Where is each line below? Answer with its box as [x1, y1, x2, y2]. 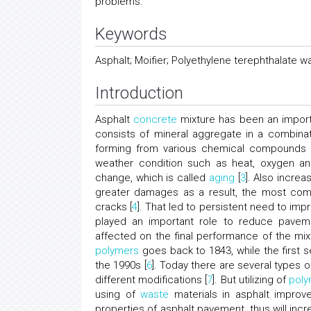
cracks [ [95, 201, 133, 213]
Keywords [95, 24, 167, 44]
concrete [133, 113, 178, 126]
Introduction [95, 83, 183, 103]
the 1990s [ [95, 259, 146, 271]
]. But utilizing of [212, 274, 289, 286]
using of [95, 288, 141, 301]
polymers [95, 244, 139, 257]
